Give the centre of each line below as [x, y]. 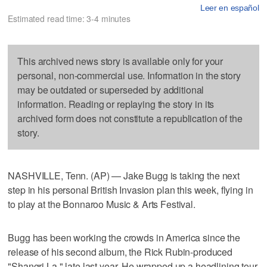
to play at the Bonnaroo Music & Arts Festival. [102, 204]
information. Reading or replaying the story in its [116, 104]
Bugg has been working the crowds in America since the [124, 237]
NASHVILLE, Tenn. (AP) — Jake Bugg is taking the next [124, 175]
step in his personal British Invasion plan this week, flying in [131, 190]
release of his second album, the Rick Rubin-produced [120, 252]
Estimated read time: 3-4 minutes [69, 18]
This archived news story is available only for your [120, 61]
